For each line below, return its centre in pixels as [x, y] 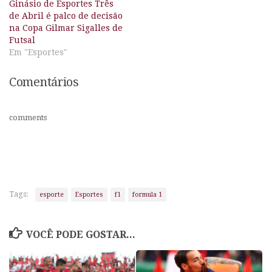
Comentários [44, 83]
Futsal [22, 40]
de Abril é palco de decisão [66, 16]
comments [28, 118]
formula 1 [147, 194]
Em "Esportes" [38, 53]
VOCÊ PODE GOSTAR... [80, 234]
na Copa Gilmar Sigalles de [66, 28]
